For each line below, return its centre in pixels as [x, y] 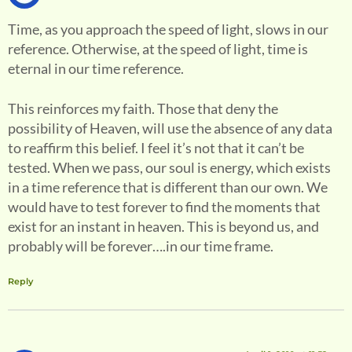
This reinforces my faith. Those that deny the [143, 109]
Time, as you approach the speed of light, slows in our [168, 29]
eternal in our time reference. [96, 69]
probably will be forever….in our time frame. [141, 246]
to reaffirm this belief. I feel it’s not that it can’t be [156, 148]
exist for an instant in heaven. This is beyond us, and [163, 227]
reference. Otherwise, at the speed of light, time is [158, 49]
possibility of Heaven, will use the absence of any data [170, 128]
